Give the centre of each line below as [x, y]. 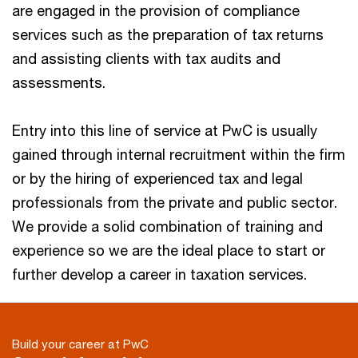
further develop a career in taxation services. [159, 274]
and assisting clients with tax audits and [146, 58]
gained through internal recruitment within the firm [179, 154]
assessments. [59, 82]
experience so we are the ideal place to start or [169, 250]
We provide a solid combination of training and [167, 226]
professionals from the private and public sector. [175, 202]
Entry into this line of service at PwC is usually [165, 130]
